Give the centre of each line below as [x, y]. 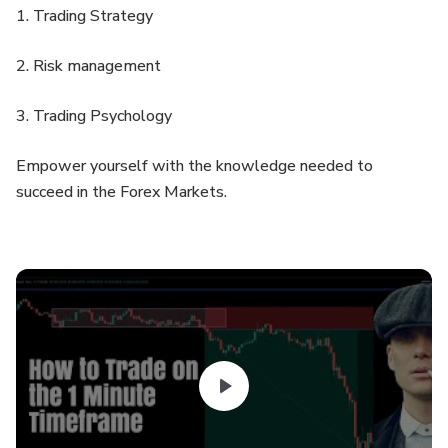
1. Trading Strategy [84, 16]
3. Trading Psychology [94, 116]
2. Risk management [88, 66]
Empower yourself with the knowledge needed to [194, 166]
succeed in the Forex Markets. [121, 192]
